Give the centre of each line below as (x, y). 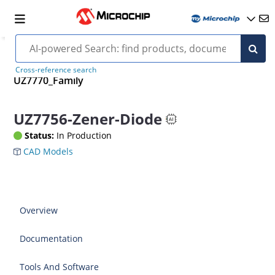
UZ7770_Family (49, 81)
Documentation (52, 238)
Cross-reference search (56, 70)
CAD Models (47, 151)
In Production (83, 135)
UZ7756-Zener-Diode (88, 119)
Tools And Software (60, 266)
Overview (39, 210)
